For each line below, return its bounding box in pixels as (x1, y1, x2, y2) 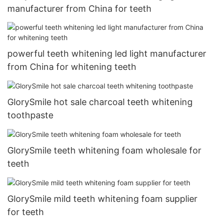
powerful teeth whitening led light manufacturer (7, 48, 206, 59)
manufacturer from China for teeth (7, 3, 152, 14)
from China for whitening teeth (7, 61, 136, 72)
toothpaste (7, 109, 53, 120)
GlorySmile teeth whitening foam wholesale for (7, 145, 201, 155)
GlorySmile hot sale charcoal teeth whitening (7, 96, 193, 107)
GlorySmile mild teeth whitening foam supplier (7, 193, 197, 204)
